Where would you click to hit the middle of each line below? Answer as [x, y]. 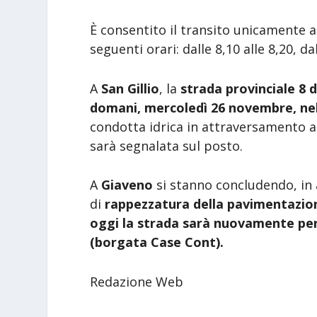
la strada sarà [167, 223]
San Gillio [131, 88]
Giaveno [127, 185]
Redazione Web [137, 282]
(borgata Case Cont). [157, 242]
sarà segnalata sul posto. [167, 145]
